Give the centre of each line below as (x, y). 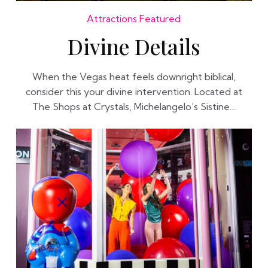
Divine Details (134, 46)
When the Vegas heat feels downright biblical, (134, 77)
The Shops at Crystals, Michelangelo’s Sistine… (134, 106)
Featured (160, 19)
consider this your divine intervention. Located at (134, 92)
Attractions (112, 19)
